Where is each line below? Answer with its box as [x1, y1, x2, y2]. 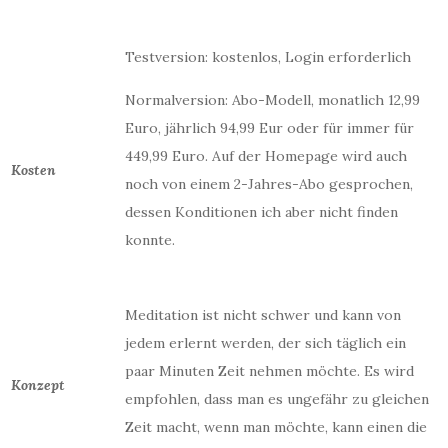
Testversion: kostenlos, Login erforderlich [125, 48, 411, 66]
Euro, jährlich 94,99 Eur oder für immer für [125, 119, 414, 137]
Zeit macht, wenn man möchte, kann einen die [125, 418, 427, 436]
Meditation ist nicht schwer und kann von [125, 306, 401, 324]
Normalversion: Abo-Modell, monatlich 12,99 [125, 91, 420, 109]
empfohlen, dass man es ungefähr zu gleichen [125, 390, 429, 408]
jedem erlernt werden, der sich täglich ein [125, 334, 406, 352]
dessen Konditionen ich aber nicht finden [125, 203, 398, 221]
